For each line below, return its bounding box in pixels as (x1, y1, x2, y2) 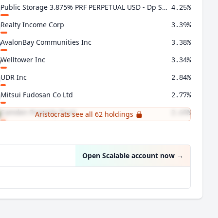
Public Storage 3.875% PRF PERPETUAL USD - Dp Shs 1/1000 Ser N (162, 2, 168, 12)
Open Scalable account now (82, 151, 175, 160)
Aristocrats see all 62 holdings (35, 109, 133, 119)
